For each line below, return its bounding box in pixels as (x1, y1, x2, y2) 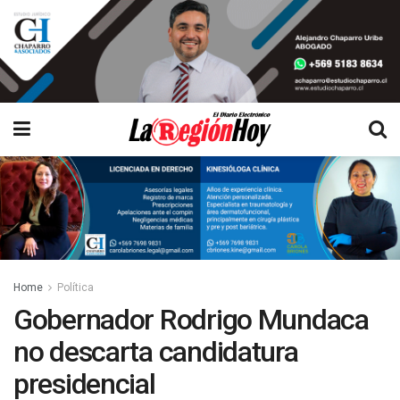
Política (57, 280, 94, 294)
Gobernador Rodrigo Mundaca (13, 302, 369, 337)
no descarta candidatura (13, 334, 298, 369)
